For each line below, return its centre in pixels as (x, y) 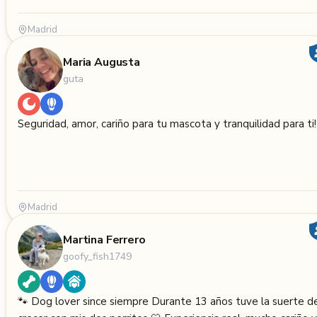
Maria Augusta (102, 62)
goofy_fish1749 (97, 256)
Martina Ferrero (104, 240)
